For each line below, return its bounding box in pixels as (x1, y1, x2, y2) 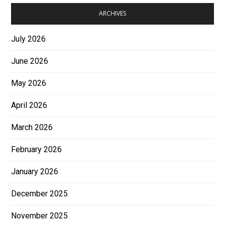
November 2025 (11, 211, 68, 221)
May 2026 (11, 78, 47, 88)
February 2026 (11, 145, 62, 155)
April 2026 (11, 100, 48, 110)
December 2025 (11, 189, 68, 199)
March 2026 (11, 123, 53, 133)
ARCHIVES (99, 9, 126, 18)
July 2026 (11, 34, 46, 44)
